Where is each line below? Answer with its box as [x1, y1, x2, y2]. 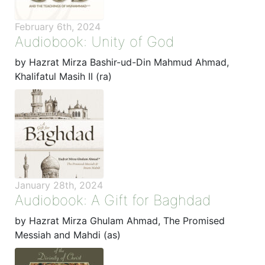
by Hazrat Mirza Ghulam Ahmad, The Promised [15, 214, 225, 227]
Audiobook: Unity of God [15, 33, 174, 50]
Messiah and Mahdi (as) [15, 228, 121, 241]
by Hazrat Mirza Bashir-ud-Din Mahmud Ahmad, [15, 56, 229, 68]
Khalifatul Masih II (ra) [15, 70, 112, 82]
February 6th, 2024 [15, 20, 101, 33]
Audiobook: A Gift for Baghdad [15, 191, 211, 209]
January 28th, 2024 [15, 179, 103, 191]
